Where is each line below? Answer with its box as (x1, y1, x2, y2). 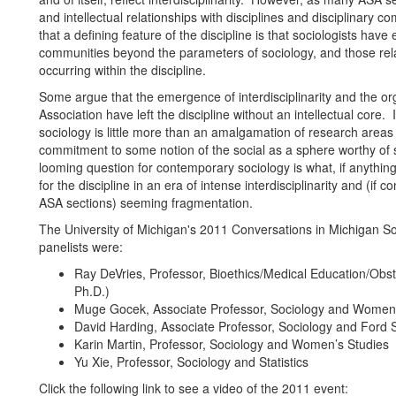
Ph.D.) (74, 282, 110, 300)
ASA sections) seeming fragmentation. (39, 194, 253, 211)
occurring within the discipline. (39, 61, 206, 79)
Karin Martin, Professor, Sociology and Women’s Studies (74, 335, 389, 353)
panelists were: (39, 238, 123, 255)
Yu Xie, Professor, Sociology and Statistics (74, 353, 308, 370)
